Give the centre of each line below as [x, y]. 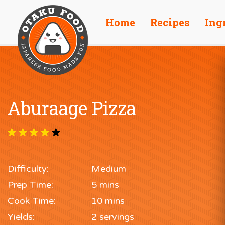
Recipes [170, 22]
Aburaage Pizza [72, 108]
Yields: [21, 217]
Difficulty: [28, 169]
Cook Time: [32, 201]
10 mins [108, 201]
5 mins [105, 185]
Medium [108, 169]
